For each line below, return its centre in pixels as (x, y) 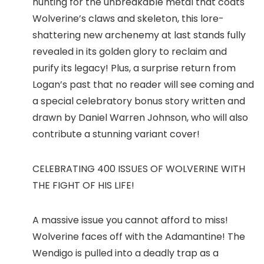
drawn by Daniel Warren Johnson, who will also (140, 118)
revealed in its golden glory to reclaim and (130, 52)
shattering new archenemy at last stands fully (139, 35)
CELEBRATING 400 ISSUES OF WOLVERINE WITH (139, 169)
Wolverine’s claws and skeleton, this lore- (128, 19)
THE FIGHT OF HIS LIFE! (83, 185)
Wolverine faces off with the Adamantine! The (139, 237)
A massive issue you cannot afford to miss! (130, 220)
